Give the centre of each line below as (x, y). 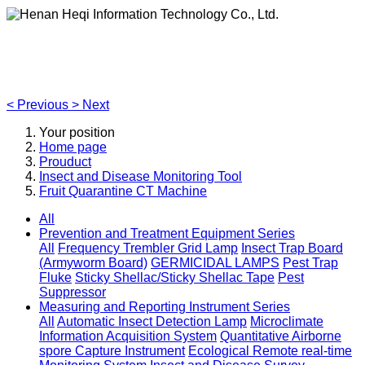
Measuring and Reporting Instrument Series (165, 307)
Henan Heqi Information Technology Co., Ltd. (174, 46)
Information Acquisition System (128, 336)
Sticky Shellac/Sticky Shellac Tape (175, 278)
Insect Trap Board (292, 248)
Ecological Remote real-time (270, 351)
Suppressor (73, 292)
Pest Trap (310, 263)
